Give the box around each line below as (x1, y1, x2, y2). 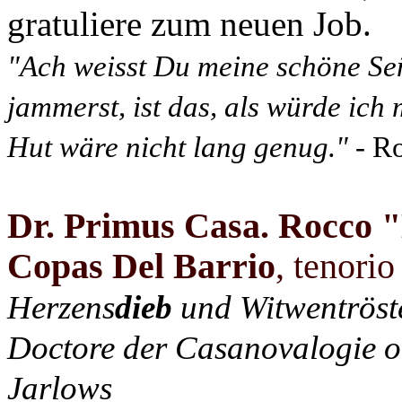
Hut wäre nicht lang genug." (7, 130, 348, 164)
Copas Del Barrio (7, 246, 275, 287)
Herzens (7, 289, 115, 327)
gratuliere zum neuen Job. (7, 4, 371, 44)
